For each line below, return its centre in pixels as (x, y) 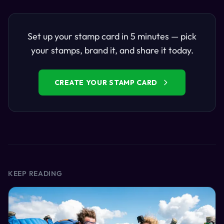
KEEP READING (35, 173)
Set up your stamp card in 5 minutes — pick (112, 36)
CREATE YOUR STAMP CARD (106, 82)
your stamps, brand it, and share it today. (112, 50)
